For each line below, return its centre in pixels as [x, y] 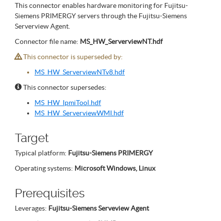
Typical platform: [41, 153]
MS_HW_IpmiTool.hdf [68, 103]
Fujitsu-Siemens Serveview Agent [99, 208]
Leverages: [32, 208]
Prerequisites [50, 193]
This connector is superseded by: [72, 57]
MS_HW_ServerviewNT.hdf [121, 41]
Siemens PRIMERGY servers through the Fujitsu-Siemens [101, 16]
